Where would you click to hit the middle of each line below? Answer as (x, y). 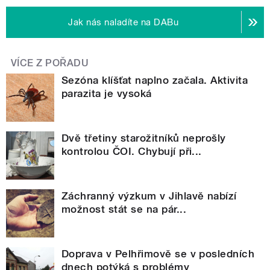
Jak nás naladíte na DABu (124, 22)
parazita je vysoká (107, 93)
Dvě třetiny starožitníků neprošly (144, 138)
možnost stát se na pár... (124, 209)
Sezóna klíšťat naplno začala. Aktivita (155, 80)
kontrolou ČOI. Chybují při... (132, 151)
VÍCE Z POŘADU (50, 63)
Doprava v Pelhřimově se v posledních (158, 253)
